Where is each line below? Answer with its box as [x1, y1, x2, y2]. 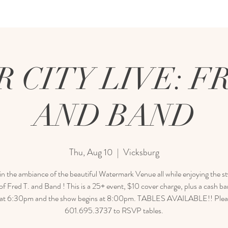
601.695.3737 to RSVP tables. [65, 205, 163, 216]
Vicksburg [123, 146, 159, 159]
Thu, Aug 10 [69, 146, 113, 159]
